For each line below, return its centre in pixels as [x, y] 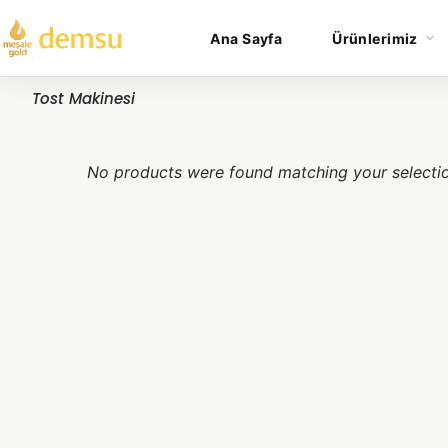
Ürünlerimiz [375, 38]
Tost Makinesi [83, 98]
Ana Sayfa [246, 38]
